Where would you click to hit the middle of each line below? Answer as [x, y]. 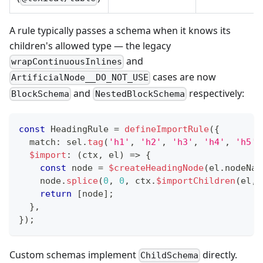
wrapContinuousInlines [67, 62]
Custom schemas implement [74, 254]
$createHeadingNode [156, 168]
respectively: [215, 93]
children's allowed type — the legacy [90, 46]
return [56, 193]
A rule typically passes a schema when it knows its [120, 31]
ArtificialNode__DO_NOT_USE [80, 78]
